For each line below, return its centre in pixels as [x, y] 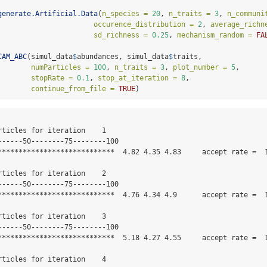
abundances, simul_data [123, 57]
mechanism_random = [215, 35]
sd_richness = [121, 35]
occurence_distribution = [144, 25]
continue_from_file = [73, 89]
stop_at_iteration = [137, 78]
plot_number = [200, 68]
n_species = [125, 14]
